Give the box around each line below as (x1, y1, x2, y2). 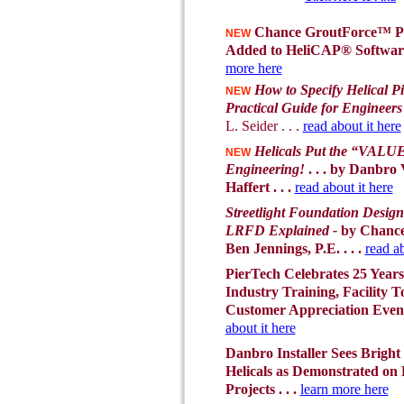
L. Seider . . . (225, 118, 303, 133)
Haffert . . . (225, 179, 295, 195)
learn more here (299, 381, 389, 397)
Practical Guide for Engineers (225, 100, 402, 115)
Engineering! (225, 161, 305, 177)
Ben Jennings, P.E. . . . (225, 241, 365, 256)
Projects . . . (225, 381, 300, 397)
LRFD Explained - (225, 223, 341, 238)
